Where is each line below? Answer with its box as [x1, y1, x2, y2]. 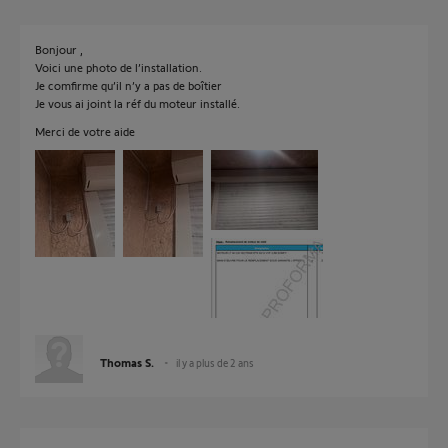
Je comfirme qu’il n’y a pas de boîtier [35, 78, 222, 92]
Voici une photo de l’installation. [35, 60, 202, 74]
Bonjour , [35, 42, 83, 56]
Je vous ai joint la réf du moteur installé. [35, 96, 240, 110]
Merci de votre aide [35, 124, 135, 138]
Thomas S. [100, 355, 154, 369]
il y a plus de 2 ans [176, 356, 254, 369]
